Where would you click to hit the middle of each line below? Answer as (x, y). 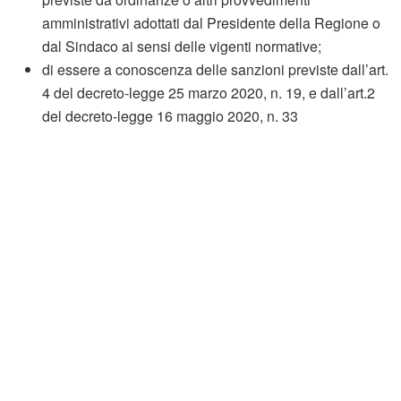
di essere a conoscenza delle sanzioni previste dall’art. (216, 69)
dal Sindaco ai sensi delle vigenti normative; (184, 46)
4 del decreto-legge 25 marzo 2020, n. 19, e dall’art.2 (209, 92)
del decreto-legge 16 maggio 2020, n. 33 (171, 115)
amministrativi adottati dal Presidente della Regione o (212, 22)
